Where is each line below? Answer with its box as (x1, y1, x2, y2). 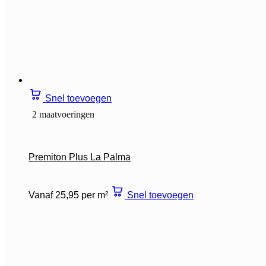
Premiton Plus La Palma (28, 151, 131, 162)
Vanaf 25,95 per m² (28, 189, 108, 200)
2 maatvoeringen (32, 109, 94, 119)
